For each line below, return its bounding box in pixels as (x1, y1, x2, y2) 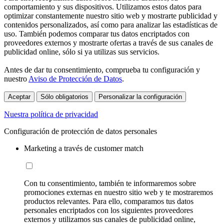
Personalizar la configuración (98, 92, 182, 100)
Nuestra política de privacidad (4, 109, 98, 118)
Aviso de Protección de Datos (28, 74, 122, 83)
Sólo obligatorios (40, 92, 88, 100)
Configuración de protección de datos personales (4, 126, 157, 135)
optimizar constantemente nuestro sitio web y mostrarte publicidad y (4, 11, 217, 20)
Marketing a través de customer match (24, 143, 143, 152)
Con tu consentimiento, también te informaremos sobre (24, 178, 196, 187)
